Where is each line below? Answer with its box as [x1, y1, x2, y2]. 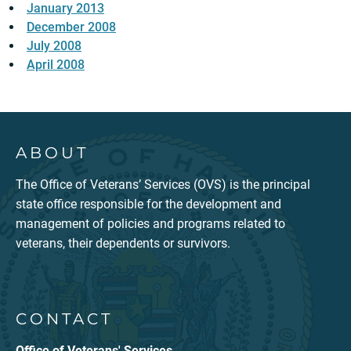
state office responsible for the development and [16, 197, 281, 212]
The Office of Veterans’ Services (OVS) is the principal [16, 177, 310, 192]
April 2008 [27, 57, 85, 72]
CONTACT [16, 309, 113, 328]
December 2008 [27, 20, 116, 34]
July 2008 [27, 38, 81, 53]
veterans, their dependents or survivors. [16, 236, 230, 251]
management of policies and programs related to [16, 216, 285, 231]
